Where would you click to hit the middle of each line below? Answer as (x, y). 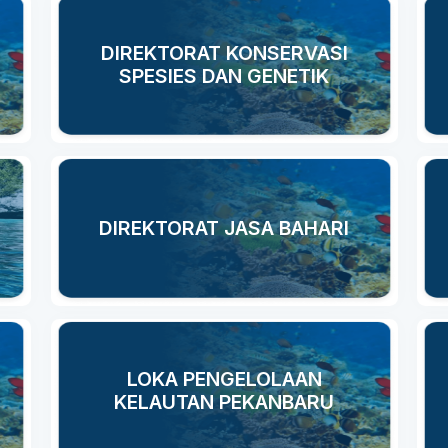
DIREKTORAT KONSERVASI (224, 53)
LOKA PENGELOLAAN (224, 379)
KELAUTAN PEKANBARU (224, 402)
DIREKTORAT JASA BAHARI (224, 227)
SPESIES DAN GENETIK (224, 76)
